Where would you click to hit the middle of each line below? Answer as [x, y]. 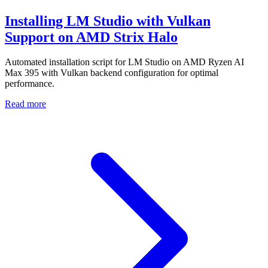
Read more [25, 104]
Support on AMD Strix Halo [91, 37]
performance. [30, 84]
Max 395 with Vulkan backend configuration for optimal [112, 73]
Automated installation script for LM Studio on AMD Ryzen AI [124, 62]
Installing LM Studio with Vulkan [108, 21]
